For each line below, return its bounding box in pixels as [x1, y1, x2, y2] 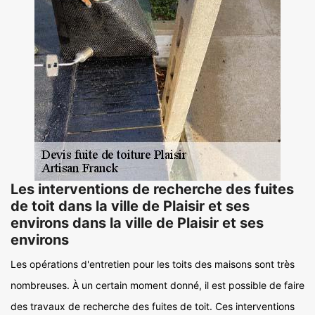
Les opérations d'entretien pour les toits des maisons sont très [11, 258, 295, 270]
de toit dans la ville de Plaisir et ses [11, 198, 250, 214]
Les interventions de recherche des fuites [11, 181, 294, 198]
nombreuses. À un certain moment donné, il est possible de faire [11, 279, 304, 291]
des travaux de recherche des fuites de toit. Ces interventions [11, 300, 295, 312]
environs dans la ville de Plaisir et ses [11, 214, 264, 231]
